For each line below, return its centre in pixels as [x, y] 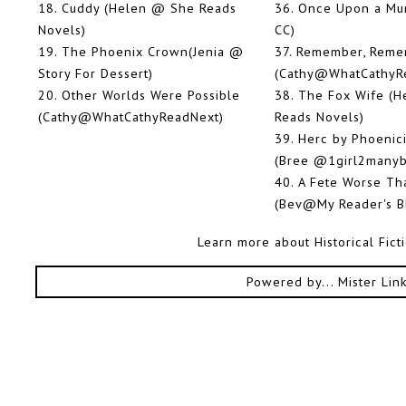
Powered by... [292, 281]
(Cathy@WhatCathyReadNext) [131, 117]
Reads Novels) [319, 117]
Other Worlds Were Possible [151, 95]
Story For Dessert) [96, 73]
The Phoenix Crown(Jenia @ [153, 52]
